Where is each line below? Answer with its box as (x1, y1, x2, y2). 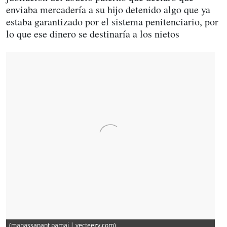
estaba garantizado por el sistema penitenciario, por (6, 15, 218, 28)
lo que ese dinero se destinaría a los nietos (6, 27, 179, 41)
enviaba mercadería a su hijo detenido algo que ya (6, 3, 210, 16)
